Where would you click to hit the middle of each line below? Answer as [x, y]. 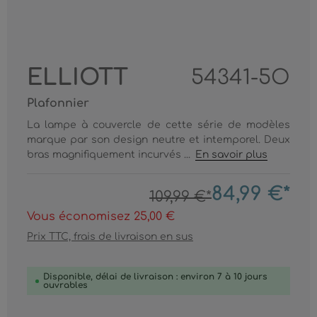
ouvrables [65, 285]
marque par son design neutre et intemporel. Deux [158, 140]
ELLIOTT [77, 77]
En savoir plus [232, 155]
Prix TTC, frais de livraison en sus [110, 237]
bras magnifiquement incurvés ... [110, 155]
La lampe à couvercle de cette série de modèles [158, 125]
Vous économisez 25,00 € [101, 217]
